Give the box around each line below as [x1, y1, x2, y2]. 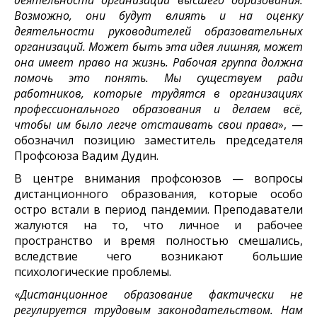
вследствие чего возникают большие [14, 248, 303, 265]
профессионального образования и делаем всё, [14, 101, 303, 117]
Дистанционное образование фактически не [20, 287, 303, 303]
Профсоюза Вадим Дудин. [14, 148, 158, 164]
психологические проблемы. [14, 264, 171, 280]
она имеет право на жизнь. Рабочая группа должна [14, 54, 303, 71]
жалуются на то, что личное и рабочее [14, 217, 303, 234]
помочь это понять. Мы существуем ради [14, 70, 303, 86]
